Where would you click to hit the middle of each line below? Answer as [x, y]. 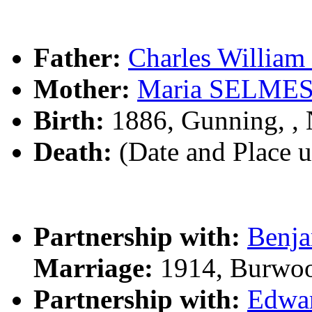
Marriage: [93, 268]
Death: [73, 151]
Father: [77, 57]
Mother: [82, 89]
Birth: [69, 120]
